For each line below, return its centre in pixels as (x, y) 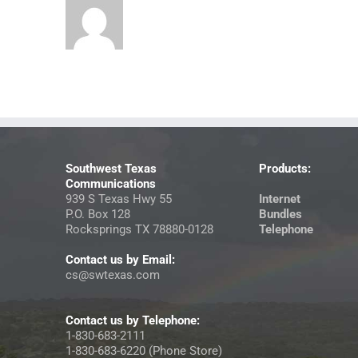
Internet (280, 199)
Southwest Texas (111, 169)
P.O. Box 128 (98, 215)
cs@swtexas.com (113, 275)
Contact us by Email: (120, 260)
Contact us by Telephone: (133, 321)
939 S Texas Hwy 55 (119, 199)
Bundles (280, 215)
